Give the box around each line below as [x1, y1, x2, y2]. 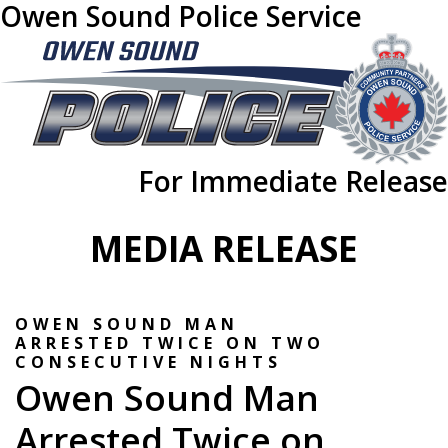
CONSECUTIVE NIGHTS [15, 350, 282, 373]
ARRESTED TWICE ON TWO [15, 331, 325, 354]
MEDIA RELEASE [90, 224, 358, 272]
